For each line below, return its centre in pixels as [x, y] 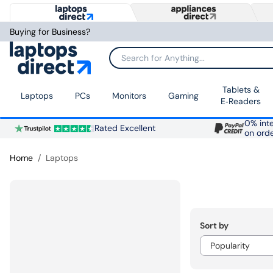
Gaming [183, 95]
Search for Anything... [151, 62]
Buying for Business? [50, 32]
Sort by [214, 226]
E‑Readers [241, 101]
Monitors [129, 95]
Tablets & [241, 90]
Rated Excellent [125, 129]
